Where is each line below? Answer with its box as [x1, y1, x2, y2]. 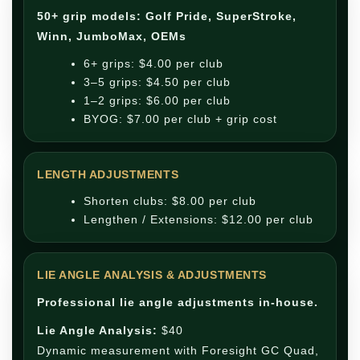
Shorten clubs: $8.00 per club [84, 194, 256, 207]
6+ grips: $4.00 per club [84, 57, 223, 70]
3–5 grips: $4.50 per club [84, 76, 231, 88]
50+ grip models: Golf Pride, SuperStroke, [37, 10, 297, 22]
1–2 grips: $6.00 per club [84, 94, 231, 107]
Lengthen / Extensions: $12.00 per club [84, 213, 313, 226]
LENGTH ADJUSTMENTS [37, 168, 179, 181]
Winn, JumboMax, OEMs [37, 30, 186, 43]
